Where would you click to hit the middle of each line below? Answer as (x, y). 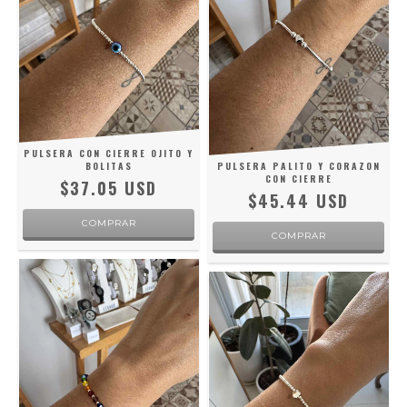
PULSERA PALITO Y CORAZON (298, 166)
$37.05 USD (109, 189)
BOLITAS (109, 166)
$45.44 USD (298, 201)
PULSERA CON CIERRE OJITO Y (109, 154)
